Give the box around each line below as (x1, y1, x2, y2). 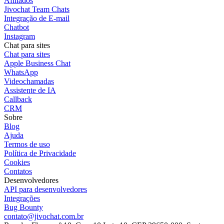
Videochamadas (4, 77, 54, 86)
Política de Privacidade (4, 149, 76, 158)
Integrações (4, 194, 40, 203)
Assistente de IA (4, 86, 56, 95)
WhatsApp (4, 68, 38, 77)
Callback (4, 95, 32, 104)
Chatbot (4, 23, 29, 32)
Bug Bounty (4, 203, 43, 212)
